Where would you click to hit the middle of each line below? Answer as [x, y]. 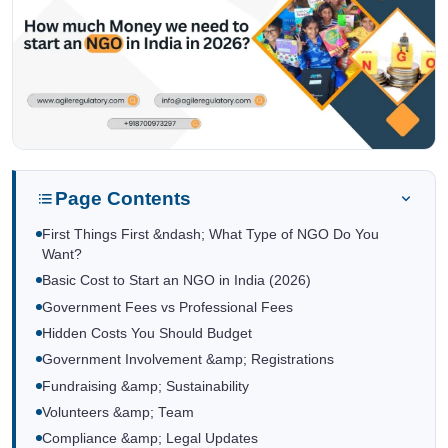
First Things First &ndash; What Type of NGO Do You [210, 234]
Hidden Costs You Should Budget [147, 333]
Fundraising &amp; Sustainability [145, 386]
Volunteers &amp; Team [118, 413]
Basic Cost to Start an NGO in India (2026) [176, 281]
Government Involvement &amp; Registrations [188, 360]
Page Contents [123, 198]
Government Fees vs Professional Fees [167, 307]
